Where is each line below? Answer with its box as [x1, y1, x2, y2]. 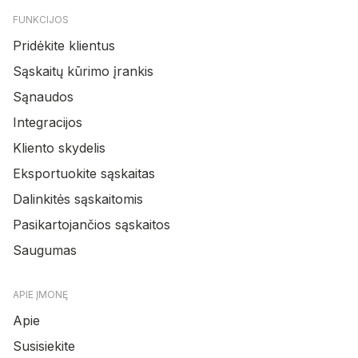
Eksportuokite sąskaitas [13, 165, 155, 181]
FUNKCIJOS [13, 14, 69, 26]
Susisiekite [13, 338, 75, 354]
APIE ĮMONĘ [13, 288, 68, 300]
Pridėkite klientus [13, 38, 115, 54]
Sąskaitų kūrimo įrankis [13, 63, 153, 79]
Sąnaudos [13, 89, 74, 105]
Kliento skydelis [13, 140, 105, 156]
